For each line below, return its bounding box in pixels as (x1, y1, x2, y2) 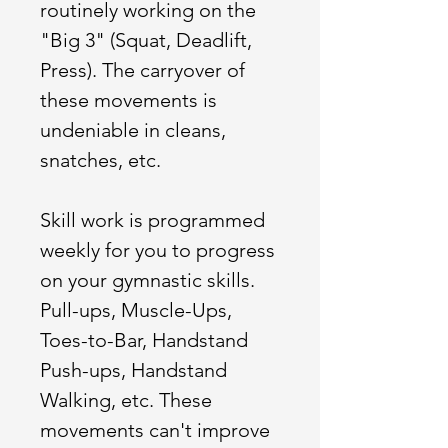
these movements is (40, 88, 217, 112)
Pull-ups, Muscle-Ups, (40, 298, 232, 322)
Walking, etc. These (40, 388, 212, 412)
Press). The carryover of (40, 58, 245, 82)
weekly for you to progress (40, 238, 275, 262)
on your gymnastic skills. (40, 268, 255, 292)
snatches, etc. (40, 148, 166, 172)
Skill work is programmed (40, 208, 265, 232)
